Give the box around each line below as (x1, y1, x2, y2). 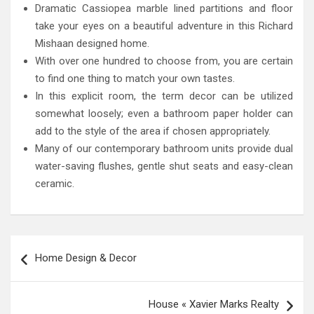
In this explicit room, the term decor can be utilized (35, 90, 293, 103)
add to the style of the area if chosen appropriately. (35, 125, 271, 138)
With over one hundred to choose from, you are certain (35, 55, 293, 68)
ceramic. (35, 177, 74, 191)
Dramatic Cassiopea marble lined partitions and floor (35, 2, 293, 15)
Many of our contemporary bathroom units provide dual (35, 142, 293, 156)
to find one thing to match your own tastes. (35, 72, 235, 86)
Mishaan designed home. (35, 37, 149, 50)
